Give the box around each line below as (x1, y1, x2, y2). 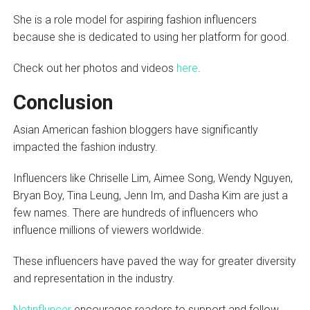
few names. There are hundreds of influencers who (12, 206, 258, 220)
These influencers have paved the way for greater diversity (12, 255, 296, 268)
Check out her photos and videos (12, 62, 176, 75)
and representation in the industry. (12, 272, 178, 286)
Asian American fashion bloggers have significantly (12, 123, 258, 137)
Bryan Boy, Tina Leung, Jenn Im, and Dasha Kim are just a (12, 189, 288, 203)
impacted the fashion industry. (12, 140, 161, 154)
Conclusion (12, 91, 113, 115)
